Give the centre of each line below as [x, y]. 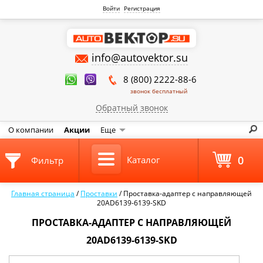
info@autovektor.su [140, 58]
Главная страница [43, 193]
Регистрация [142, 8]
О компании [31, 130]
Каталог [143, 160]
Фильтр [47, 160]
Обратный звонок [131, 108]
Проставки [99, 193]
